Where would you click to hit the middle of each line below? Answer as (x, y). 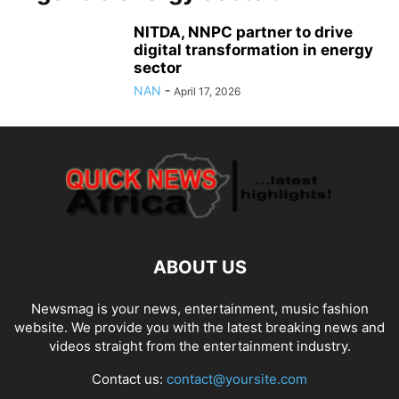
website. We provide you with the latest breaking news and (199, 327)
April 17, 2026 (207, 91)
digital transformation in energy (253, 50)
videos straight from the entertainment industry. (199, 346)
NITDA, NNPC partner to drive (243, 32)
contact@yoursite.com (237, 379)
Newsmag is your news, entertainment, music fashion (199, 309)
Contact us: (129, 379)
